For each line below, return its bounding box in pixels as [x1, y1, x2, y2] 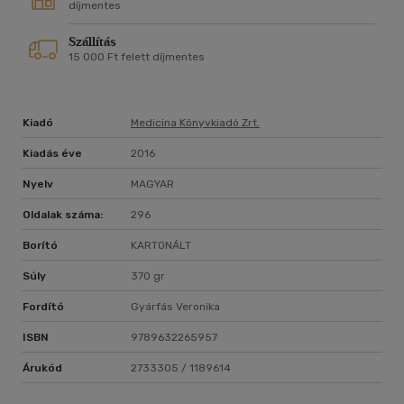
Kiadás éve [23, 147, 82, 161]
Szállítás [69, 34, 116, 50]
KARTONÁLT [131, 239, 191, 252]
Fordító [23, 300, 64, 314]
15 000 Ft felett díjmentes [69, 50, 205, 64]
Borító [23, 239, 58, 252]
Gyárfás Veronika [131, 300, 220, 314]
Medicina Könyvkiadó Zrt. [131, 116, 260, 130]
